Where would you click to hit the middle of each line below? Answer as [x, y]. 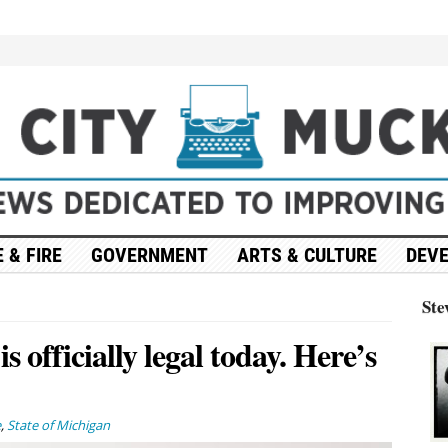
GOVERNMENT [149, 254]
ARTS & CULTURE [306, 254]
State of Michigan [58, 424]
